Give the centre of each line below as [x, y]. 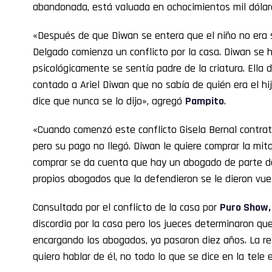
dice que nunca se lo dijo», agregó [109, 101]
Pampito [205, 101]
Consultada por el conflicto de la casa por [126, 207]
